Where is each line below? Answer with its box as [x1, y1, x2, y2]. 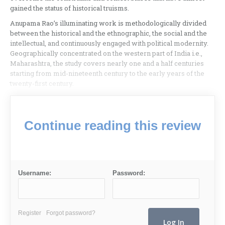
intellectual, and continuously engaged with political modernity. [10, 39, 208, 48]
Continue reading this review [24, 118, 201, 134]
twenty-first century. [10, 79, 74, 88]
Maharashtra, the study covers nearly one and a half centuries [10, 59, 204, 68]
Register [18, 209, 41, 217]
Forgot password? [46, 209, 95, 217]
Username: [18, 169, 51, 177]
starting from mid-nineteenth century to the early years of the [10, 69, 204, 78]
